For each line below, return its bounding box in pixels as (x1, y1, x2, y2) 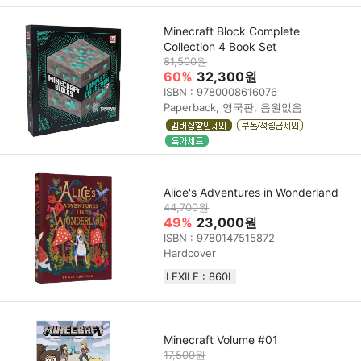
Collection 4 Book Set (164, 39, 277, 54)
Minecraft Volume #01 (164, 332, 279, 346)
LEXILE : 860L (166, 269, 234, 283)
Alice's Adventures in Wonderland (164, 185, 339, 199)
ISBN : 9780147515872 (164, 230, 276, 244)
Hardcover (164, 246, 217, 259)
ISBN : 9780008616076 (164, 85, 278, 99)
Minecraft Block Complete (164, 24, 301, 39)
